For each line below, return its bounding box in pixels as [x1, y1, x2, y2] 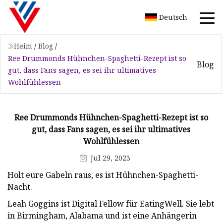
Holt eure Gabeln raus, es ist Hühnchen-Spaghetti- [7, 169, 198, 180]
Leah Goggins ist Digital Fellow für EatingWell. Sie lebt [7, 198, 214, 209]
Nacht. [7, 181, 32, 192]
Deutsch [159, 12, 187, 22]
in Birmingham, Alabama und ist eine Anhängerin [7, 210, 197, 221]
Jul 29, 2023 [90, 153, 130, 163]
